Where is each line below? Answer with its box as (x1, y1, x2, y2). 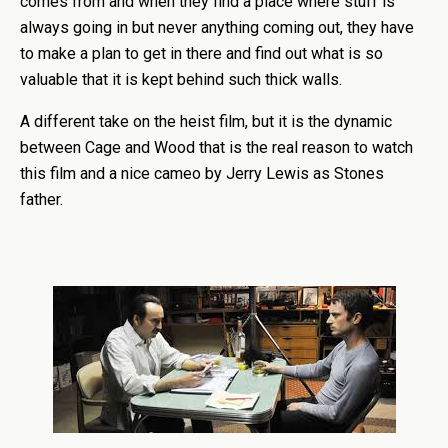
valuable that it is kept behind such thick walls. (20, 70, 342, 89)
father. (20, 190, 63, 209)
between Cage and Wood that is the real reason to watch (20, 138, 413, 157)
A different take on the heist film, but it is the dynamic (20, 112, 392, 131)
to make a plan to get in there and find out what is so (20, 44, 383, 63)
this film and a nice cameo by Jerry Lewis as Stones (20, 164, 384, 183)
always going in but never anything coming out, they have (20, 18, 414, 37)
